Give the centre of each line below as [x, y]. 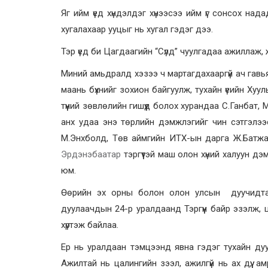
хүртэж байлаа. [90, 225]
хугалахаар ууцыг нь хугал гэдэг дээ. [137, 29]
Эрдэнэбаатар [91, 154]
